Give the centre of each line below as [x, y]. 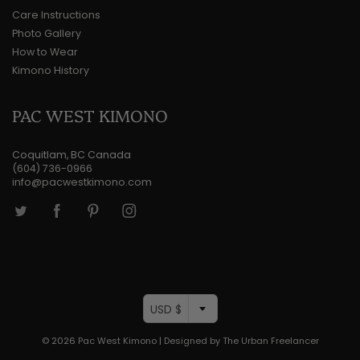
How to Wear [45, 51]
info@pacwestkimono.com [82, 182]
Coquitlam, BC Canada [72, 154]
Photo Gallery [47, 33]
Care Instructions [56, 14]
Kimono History [51, 70]
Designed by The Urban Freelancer [241, 340]
